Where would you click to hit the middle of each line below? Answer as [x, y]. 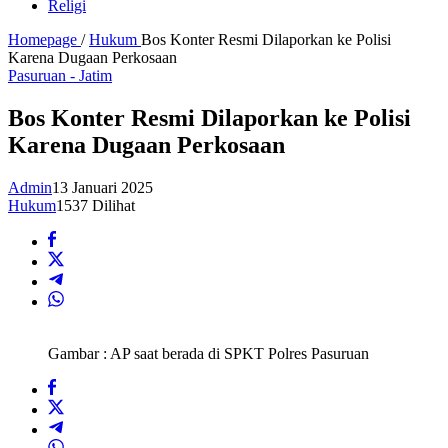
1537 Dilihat [95, 206]
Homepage [42, 40]
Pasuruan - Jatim [60, 76]
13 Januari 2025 [102, 188]
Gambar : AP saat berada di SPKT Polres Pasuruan [208, 354]
